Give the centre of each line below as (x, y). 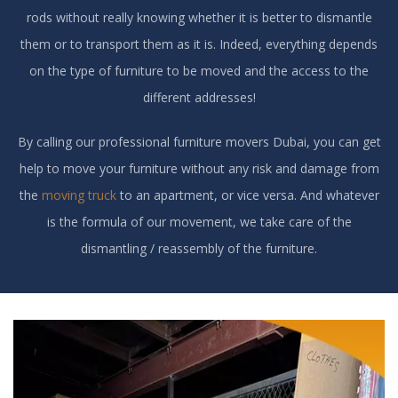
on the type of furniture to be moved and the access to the (199, 70)
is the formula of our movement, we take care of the (199, 221)
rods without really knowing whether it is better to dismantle (199, 17)
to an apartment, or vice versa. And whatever (249, 195)
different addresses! (199, 97)
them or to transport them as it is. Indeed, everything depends (199, 44)
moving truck (80, 195)
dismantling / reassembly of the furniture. (199, 248)
